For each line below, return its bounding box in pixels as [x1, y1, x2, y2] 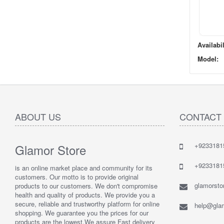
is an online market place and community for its [15, 163, 152, 172]
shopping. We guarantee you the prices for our [15, 208, 148, 217]
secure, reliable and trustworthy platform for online [15, 199, 159, 208]
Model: [197, 54, 218, 63]
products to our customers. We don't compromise [15, 181, 157, 190]
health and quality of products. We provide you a [15, 190, 155, 199]
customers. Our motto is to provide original [15, 172, 138, 181]
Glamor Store [15, 141, 93, 158]
